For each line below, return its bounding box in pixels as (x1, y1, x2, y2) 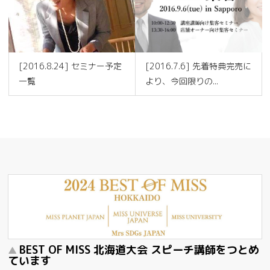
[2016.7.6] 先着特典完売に (145, 60, 251, 72)
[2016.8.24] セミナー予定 (19, 60, 122, 72)
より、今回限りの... (145, 75, 218, 87)
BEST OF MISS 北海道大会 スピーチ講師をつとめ (19, 242, 260, 258)
